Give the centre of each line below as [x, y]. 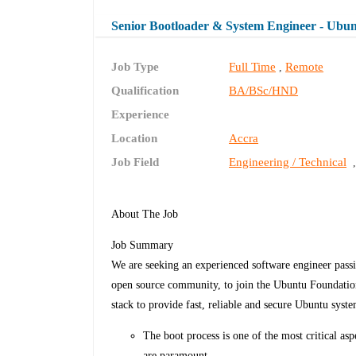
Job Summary [143, 246]
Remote [305, 67]
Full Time [253, 67]
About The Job [145, 215]
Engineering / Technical [288, 163]
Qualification [145, 91]
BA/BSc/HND [264, 91]
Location [135, 139]
